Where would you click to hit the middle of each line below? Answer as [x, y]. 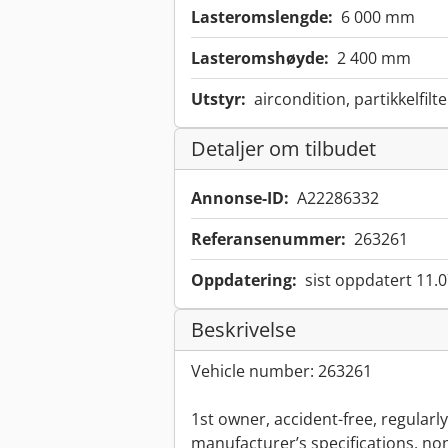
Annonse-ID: [240, 198]
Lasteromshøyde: [260, 58]
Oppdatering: [244, 280]
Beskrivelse [243, 330]
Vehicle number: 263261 [281, 371]
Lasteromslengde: [262, 17]
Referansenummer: [268, 239]
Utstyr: [218, 99]
